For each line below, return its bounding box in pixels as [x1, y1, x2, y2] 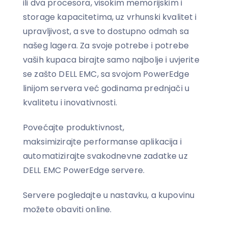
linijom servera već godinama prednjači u [23, 82, 190, 95]
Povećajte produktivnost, [23, 122, 125, 134]
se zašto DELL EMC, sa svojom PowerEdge [23, 68, 189, 80]
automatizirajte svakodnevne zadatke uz [23, 150, 188, 162]
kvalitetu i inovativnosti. [23, 97, 117, 109]
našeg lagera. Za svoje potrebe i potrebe [23, 40, 189, 52]
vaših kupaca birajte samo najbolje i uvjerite [23, 54, 199, 66]
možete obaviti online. [23, 203, 112, 215]
